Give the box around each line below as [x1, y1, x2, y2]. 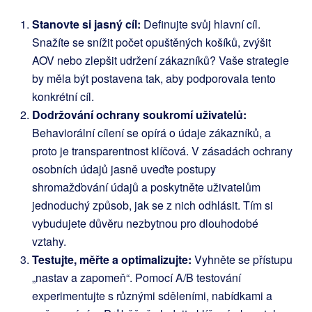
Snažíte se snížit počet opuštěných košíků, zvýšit [32, 34, 271, 51]
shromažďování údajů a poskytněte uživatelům [32, 179, 260, 196]
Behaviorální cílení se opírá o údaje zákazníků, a [32, 125, 271, 141]
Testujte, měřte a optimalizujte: [32, 251, 192, 268]
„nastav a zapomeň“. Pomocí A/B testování [32, 270, 241, 286]
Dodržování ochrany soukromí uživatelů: [32, 107, 247, 123]
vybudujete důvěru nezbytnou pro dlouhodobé [32, 215, 258, 232]
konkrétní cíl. [32, 88, 94, 105]
